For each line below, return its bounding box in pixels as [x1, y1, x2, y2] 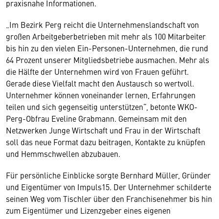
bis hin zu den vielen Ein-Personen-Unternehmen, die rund [6, 43, 208, 53]
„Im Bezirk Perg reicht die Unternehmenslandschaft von [6, 19, 199, 30]
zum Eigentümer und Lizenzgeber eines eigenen [6, 205, 171, 216]
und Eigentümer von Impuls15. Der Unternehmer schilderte [6, 181, 211, 192]
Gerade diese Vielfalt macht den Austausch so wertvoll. [6, 78, 194, 88]
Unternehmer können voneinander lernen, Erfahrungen [6, 89, 196, 100]
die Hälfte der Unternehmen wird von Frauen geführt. [6, 66, 189, 77]
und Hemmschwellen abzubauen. [6, 148, 122, 159]
